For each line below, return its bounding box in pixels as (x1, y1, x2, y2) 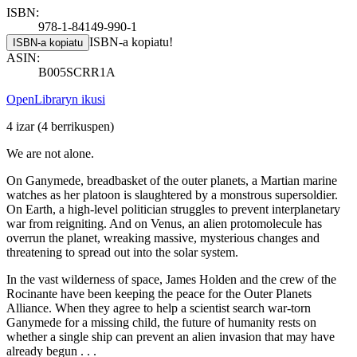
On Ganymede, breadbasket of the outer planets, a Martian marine (6, 173, 337, 187)
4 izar (6, 119, 37, 133)
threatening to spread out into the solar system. (6, 245, 238, 259)
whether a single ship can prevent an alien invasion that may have (6, 329, 335, 343)
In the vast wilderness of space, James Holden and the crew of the (6, 272, 336, 286)
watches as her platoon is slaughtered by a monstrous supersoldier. (6, 187, 338, 202)
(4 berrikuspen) (37, 119, 114, 133)
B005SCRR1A (38, 65, 116, 79)
